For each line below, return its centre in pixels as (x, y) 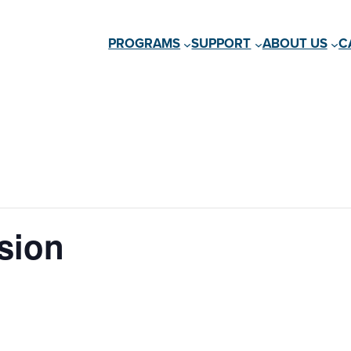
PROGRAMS (145, 44)
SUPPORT (221, 44)
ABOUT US (295, 44)
